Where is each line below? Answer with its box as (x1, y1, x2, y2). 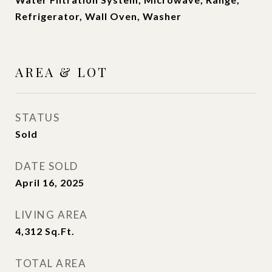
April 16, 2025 (15, 177, 84, 188)
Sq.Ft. (45, 225, 75, 237)
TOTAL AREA (15, 257, 86, 270)
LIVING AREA (15, 208, 88, 221)
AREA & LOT (15, 63, 108, 80)
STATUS (15, 111, 59, 124)
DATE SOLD (15, 160, 78, 172)
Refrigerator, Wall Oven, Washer (15, 10, 182, 22)
